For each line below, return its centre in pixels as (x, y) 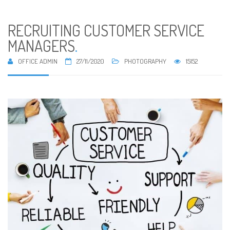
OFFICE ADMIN (38, 61)
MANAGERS (41, 46)
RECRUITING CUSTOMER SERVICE (106, 30)
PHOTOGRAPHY (145, 61)
